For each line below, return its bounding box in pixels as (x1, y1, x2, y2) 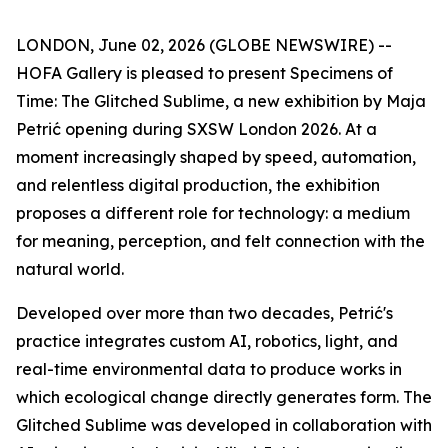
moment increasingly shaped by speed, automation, (16, 147, 416, 167)
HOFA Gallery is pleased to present (16, 63, 290, 83)
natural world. (16, 259, 124, 279)
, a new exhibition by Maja (225, 91, 426, 111)
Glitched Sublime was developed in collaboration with (16, 415, 432, 435)
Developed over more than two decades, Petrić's (16, 303, 393, 323)
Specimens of (290, 63, 393, 83)
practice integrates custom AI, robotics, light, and (16, 331, 398, 351)
